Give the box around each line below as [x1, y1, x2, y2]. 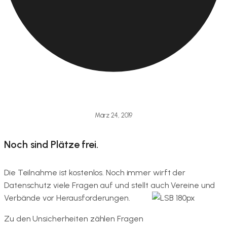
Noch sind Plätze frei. [4, 138, 98, 151]
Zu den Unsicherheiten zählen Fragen [4, 213, 143, 223]
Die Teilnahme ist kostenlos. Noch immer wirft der [4, 167, 186, 177]
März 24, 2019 [94, 111, 133, 119]
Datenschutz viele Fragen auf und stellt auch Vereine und [4, 180, 215, 190]
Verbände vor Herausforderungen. [4, 193, 130, 203]
